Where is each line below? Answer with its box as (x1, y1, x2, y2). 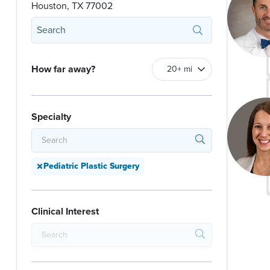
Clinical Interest (31, 206, 99, 218)
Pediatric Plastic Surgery (43, 161, 139, 171)
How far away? (31, 63, 95, 75)
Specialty (31, 111, 71, 123)
